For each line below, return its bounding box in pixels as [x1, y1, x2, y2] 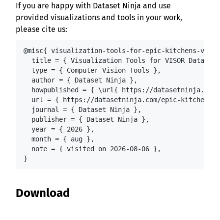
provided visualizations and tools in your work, [16, 13, 182, 23]
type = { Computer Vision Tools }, [24, 66, 161, 75]
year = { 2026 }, [24, 125, 94, 134]
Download [16, 186, 73, 200]
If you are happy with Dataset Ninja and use [16, 1, 171, 11]
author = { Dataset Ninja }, [24, 76, 137, 84]
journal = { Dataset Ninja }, [24, 106, 141, 114]
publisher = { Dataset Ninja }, [24, 115, 149, 124]
